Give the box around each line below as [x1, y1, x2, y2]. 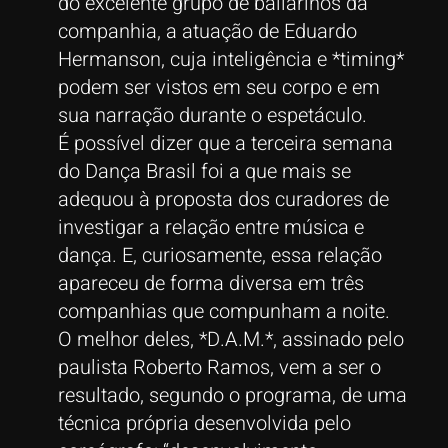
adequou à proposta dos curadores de [57, 184, 389, 214]
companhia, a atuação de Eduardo [57, 16, 357, 46]
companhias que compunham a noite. [57, 296, 390, 326]
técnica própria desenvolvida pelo [57, 408, 351, 438]
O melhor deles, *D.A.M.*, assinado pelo [57, 324, 404, 354]
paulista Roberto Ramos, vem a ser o [57, 352, 381, 382]
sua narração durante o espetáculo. [57, 100, 367, 130]
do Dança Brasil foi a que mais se [57, 156, 351, 186]
